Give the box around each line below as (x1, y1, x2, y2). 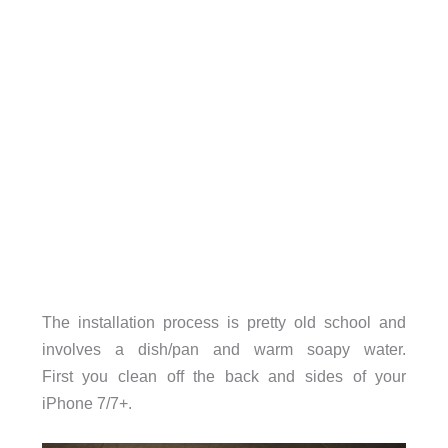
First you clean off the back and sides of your (41, 366, 407, 385)
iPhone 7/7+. (41, 393, 132, 412)
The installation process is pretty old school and (41, 312, 407, 331)
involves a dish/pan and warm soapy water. (41, 339, 407, 358)
